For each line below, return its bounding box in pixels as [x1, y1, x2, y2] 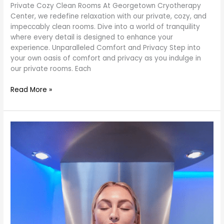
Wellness [10, 142, 40, 152]
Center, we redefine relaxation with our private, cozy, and [10, 11, 207, 21]
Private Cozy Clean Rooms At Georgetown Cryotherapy [10, 1, 201, 11]
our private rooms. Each [10, 64, 91, 74]
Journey [10, 152, 37, 162]
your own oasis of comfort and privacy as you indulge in [10, 53, 201, 63]
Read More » [10, 84, 52, 94]
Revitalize [10, 121, 43, 131]
